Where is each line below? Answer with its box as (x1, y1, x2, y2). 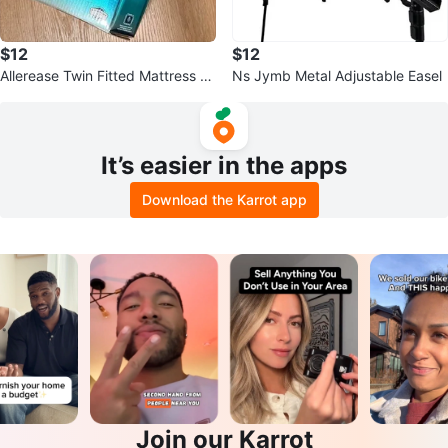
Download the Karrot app (141, 190, 307, 208)
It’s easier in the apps (101, 150, 347, 180)
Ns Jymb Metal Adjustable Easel (232, 66, 442, 84)
